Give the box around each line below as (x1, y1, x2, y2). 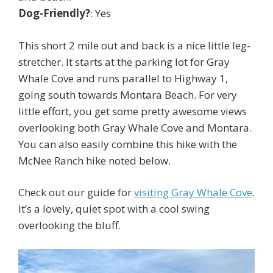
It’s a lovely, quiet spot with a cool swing (18, 202, 210, 216)
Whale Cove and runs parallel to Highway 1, (18, 71, 228, 85)
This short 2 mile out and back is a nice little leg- (18, 38, 250, 52)
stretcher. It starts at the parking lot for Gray (18, 54, 230, 69)
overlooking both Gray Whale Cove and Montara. (18, 120, 252, 135)
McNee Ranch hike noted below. (18, 153, 171, 168)
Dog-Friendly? (18, 6, 90, 21)
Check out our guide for (18, 185, 134, 200)
